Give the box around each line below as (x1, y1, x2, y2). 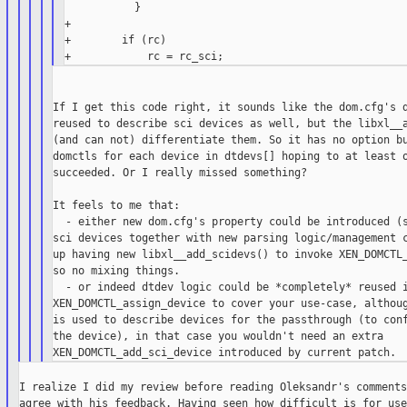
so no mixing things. (53, 264, 181, 278)
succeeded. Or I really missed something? (53, 166, 308, 180)
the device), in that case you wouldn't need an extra (53, 330, 384, 343)
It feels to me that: (53, 199, 181, 213)
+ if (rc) (64, 34, 166, 47)
